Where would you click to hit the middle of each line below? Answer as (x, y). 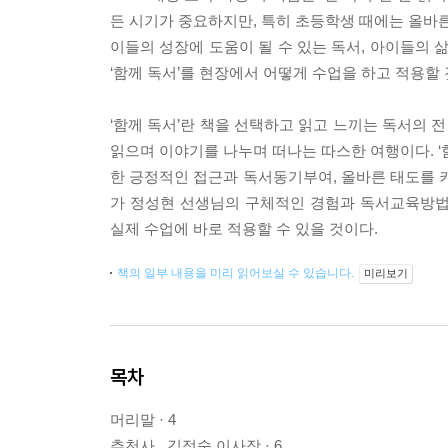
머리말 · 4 (143, 419)
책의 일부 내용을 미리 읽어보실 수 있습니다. (237, 273)
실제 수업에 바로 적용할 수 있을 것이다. (244, 228)
